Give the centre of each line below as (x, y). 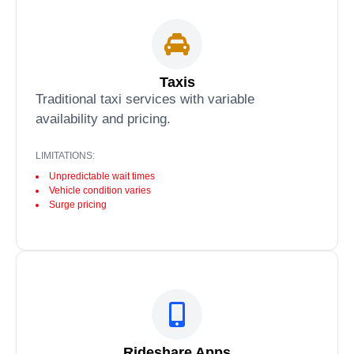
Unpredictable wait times (102, 177)
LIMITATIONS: (65, 156)
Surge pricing (78, 205)
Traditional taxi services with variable (145, 99)
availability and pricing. (103, 119)
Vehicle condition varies (100, 191)
